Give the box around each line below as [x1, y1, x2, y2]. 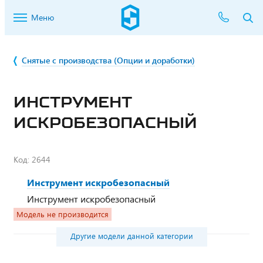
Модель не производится [16, 209, 109, 220]
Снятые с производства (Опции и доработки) [22, 55, 195, 66]
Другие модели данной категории [70, 231, 193, 241]
